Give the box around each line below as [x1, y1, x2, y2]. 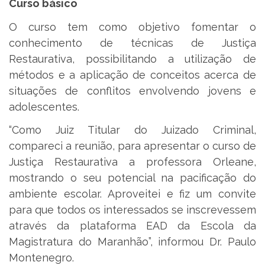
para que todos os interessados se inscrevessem [9, 203, 256, 216]
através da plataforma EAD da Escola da [9, 219, 256, 232]
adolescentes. [9, 100, 79, 113]
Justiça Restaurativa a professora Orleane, [9, 156, 256, 169]
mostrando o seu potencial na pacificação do [9, 172, 256, 185]
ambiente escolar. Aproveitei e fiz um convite [9, 188, 256, 201]
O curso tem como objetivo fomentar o [9, 20, 256, 33]
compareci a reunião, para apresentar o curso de [9, 140, 256, 153]
